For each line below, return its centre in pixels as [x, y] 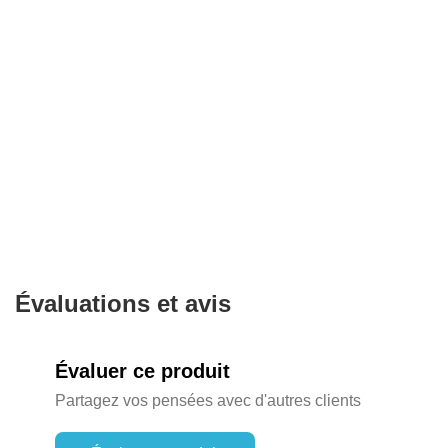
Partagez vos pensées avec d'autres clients [208, 400]
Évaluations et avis [123, 303]
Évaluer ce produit [142, 371]
